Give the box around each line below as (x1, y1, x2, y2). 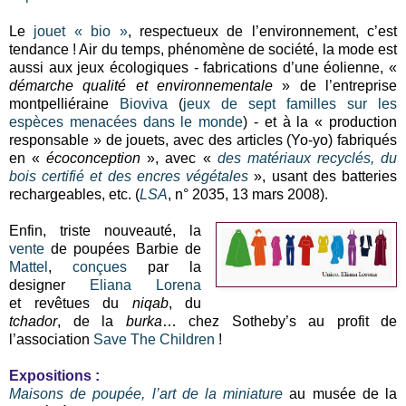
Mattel (9, 258, 48, 275)
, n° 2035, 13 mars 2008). (168, 186, 328, 202)
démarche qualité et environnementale (9, 77, 273, 93)
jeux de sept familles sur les (183, 95, 397, 111)
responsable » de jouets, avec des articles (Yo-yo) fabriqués (9, 131, 397, 148)
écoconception (46, 150, 141, 166)
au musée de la (283, 385, 398, 401)
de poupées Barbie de (44, 240, 202, 256)
